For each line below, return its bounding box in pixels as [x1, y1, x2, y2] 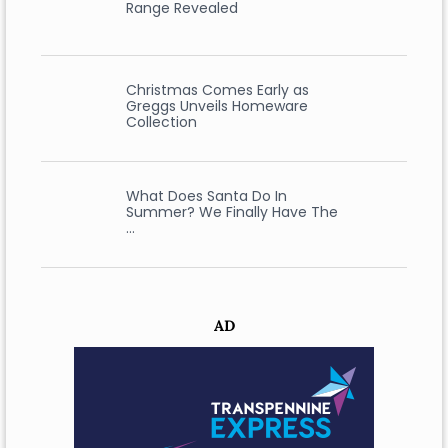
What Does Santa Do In [125, 186, 287, 207]
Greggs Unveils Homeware [125, 96, 308, 117]
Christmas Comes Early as [125, 80, 309, 101]
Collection [125, 112, 197, 133]
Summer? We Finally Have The [125, 202, 338, 223]
